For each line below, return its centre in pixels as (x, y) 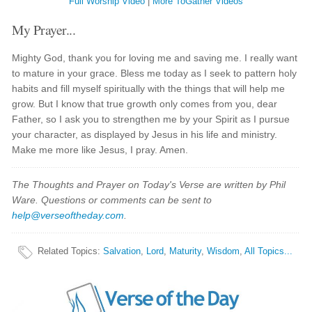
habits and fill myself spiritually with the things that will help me (149, 88)
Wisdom (224, 251)
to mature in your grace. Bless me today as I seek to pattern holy (155, 73)
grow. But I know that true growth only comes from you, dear (145, 104)
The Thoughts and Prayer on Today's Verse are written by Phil (149, 185)
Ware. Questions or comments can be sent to (112, 200)
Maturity (186, 251)
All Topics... (269, 251)
